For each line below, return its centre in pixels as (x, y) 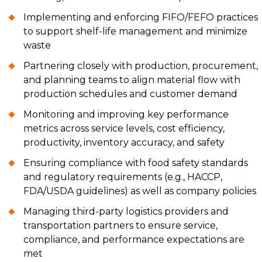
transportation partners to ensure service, (120, 225)
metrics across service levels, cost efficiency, (124, 128)
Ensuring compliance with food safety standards (136, 163)
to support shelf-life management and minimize (135, 31)
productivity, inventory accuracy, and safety (124, 142)
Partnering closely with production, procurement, (141, 66)
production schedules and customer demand (130, 94)
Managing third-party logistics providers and (126, 211)
